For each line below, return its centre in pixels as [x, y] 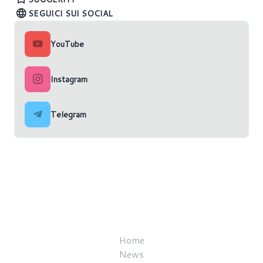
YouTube [67, 44]
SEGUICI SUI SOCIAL [70, 14]
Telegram [68, 114]
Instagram [69, 79]
